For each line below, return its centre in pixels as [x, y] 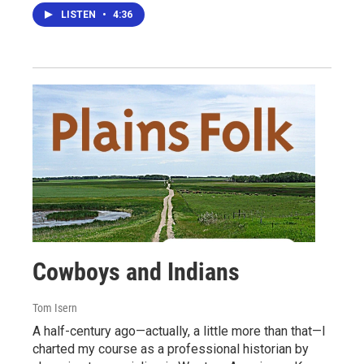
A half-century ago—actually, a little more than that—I [179, 331]
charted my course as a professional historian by [171, 349]
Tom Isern [55, 308]
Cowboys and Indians [136, 271]
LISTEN [80, 14]
